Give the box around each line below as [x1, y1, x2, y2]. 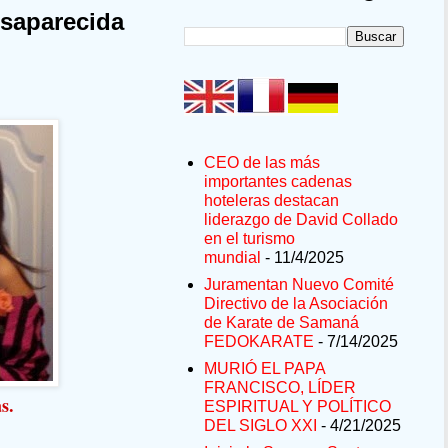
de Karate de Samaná [204, 314, 359, 332]
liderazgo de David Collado [204, 211, 398, 229]
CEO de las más [204, 154, 320, 172]
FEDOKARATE [204, 333, 314, 351]
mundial [204, 249, 261, 267]
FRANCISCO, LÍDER [204, 379, 356, 397]
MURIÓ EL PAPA [204, 360, 325, 378]
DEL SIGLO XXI [204, 417, 317, 435]
